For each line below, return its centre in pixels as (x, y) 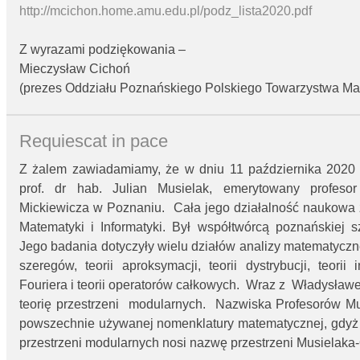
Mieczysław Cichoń (75, 69)
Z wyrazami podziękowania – (102, 50)
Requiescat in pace (94, 141)
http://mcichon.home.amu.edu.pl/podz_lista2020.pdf (166, 11)
